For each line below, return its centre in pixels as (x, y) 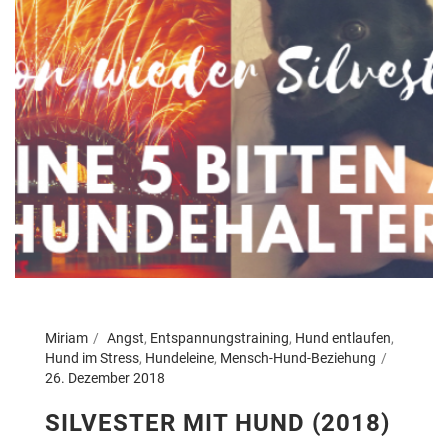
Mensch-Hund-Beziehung (298, 358)
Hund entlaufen (343, 338)
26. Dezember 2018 (105, 378)
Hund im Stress (92, 358)
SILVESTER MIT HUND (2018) (217, 423)
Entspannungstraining (219, 338)
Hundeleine (179, 358)
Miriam (66, 338)
